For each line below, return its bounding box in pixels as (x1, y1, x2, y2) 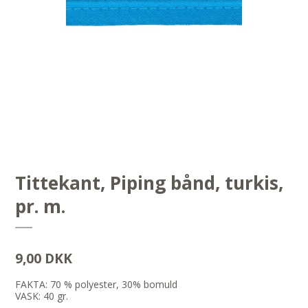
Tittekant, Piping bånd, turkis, (15, 170, 284, 196)
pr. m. (15, 194, 66, 219)
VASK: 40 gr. (15, 289, 69, 303)
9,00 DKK (15, 249, 73, 268)
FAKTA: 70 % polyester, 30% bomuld (15, 278, 178, 291)
